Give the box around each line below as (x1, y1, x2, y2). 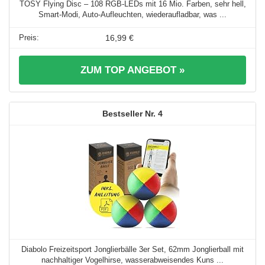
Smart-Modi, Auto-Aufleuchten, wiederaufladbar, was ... (38, 10, 227, 20)
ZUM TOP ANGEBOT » (80, 64, 185, 76)
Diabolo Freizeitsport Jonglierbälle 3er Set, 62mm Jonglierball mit (21, 245, 244, 254)
